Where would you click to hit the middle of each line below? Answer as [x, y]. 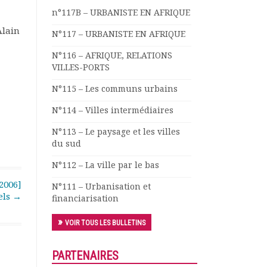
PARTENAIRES [85, 256]
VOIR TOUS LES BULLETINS [105, 223]
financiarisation [85, 198]
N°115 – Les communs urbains [115, 89]
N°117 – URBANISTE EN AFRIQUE [119, 34]
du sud [66, 143]
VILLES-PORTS [81, 67]
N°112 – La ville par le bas [105, 165]
